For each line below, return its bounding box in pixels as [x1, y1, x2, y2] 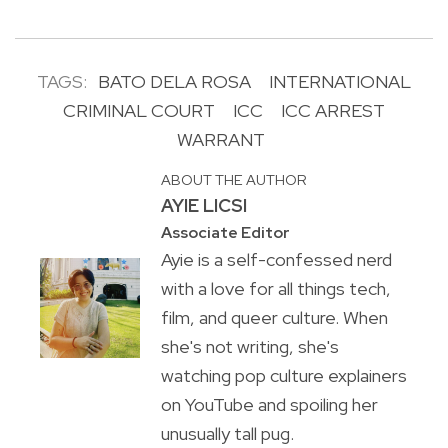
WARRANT [176, 128, 265, 152]
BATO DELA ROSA [98, 70, 251, 94]
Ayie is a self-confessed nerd [160, 248, 392, 272]
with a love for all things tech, [160, 277, 391, 301]
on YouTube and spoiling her [160, 393, 378, 417]
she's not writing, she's [160, 335, 339, 359]
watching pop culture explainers [160, 364, 407, 388]
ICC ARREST [281, 99, 385, 123]
